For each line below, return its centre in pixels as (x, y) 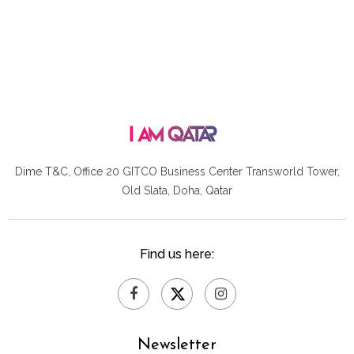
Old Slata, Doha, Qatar (177, 190)
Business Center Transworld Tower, (250, 171)
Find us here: (177, 254)
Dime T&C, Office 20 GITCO (87, 171)
